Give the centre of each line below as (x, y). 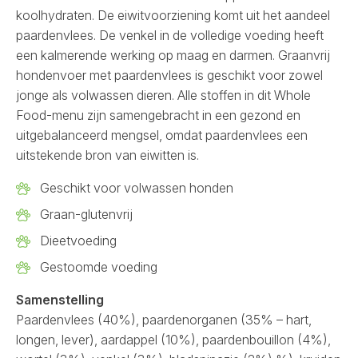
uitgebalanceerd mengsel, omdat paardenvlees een (162, 135)
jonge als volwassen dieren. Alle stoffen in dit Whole (163, 95)
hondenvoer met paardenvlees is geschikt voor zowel (169, 75)
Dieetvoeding (78, 240)
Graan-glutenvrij (86, 214)
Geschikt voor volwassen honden (137, 187)
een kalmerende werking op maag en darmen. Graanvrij (173, 55)
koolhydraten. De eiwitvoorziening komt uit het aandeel (173, 15)
